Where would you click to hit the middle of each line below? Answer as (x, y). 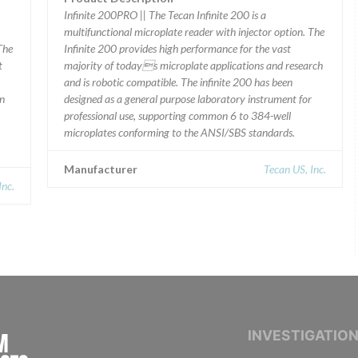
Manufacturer (101, 169)
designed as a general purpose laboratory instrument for (188, 99)
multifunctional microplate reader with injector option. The (194, 32)
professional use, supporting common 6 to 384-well (177, 115)
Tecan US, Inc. (295, 169)
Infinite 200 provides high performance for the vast (177, 48)
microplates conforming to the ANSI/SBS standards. (179, 132)
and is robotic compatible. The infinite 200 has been (178, 82)
